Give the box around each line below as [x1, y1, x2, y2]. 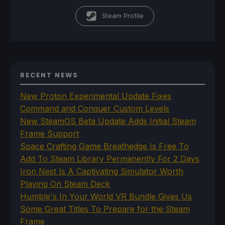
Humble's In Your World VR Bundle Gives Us [20, 191, 192, 201]
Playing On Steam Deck [20, 178, 110, 189]
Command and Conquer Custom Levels [20, 103, 169, 114]
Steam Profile [102, 12, 144, 20]
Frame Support [20, 128, 79, 139]
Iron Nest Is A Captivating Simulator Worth [20, 166, 183, 176]
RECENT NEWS [20, 70, 78, 79]
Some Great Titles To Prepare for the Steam [20, 203, 190, 214]
